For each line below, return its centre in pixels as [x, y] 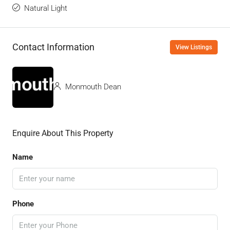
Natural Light [46, 8]
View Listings [194, 47]
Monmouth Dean [92, 87]
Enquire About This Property [63, 133]
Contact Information [53, 47]
